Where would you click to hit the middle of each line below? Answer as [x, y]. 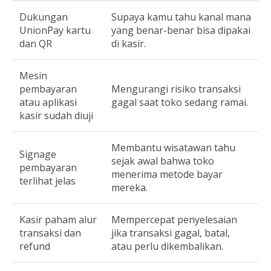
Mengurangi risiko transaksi [176, 89]
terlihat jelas [47, 181]
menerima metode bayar [167, 175]
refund [35, 247]
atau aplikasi [48, 103]
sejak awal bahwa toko [163, 161]
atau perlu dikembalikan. [167, 247]
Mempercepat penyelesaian [174, 220]
